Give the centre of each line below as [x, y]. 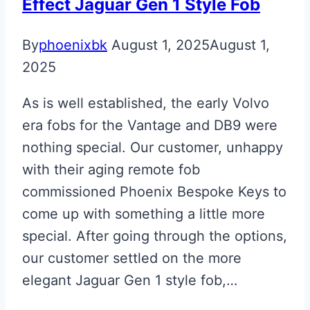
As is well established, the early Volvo [146, 103]
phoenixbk [73, 45]
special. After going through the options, [155, 236]
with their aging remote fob [111, 169]
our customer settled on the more [132, 258]
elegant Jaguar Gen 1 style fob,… [130, 280]
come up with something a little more [144, 213]
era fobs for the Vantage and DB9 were [150, 125]
